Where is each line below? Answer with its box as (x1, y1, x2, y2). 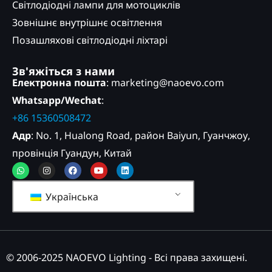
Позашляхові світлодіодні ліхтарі (12, 33, 168, 47)
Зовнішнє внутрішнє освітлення (12, 16, 162, 29)
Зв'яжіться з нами (12, 64, 115, 78)
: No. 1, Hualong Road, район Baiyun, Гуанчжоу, (31, 129, 250, 142)
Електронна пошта (12, 76, 106, 89)
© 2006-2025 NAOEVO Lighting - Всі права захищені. (6, 251, 247, 264)
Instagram (46, 160, 89, 171)
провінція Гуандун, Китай (12, 146, 132, 160)
